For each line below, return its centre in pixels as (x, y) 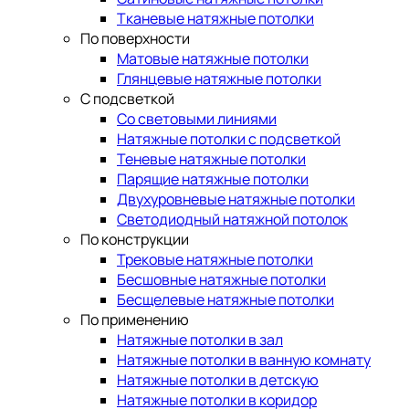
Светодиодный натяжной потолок (232, 219)
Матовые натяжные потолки (213, 58)
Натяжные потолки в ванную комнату (244, 360)
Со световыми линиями (197, 119)
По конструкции (135, 239)
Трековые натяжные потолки (215, 259)
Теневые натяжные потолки (211, 159)
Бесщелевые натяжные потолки (225, 299)
